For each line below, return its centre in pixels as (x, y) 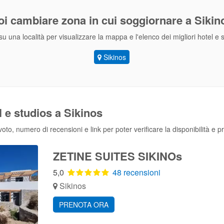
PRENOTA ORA (83, 204)
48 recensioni (136, 172)
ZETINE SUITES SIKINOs (117, 156)
